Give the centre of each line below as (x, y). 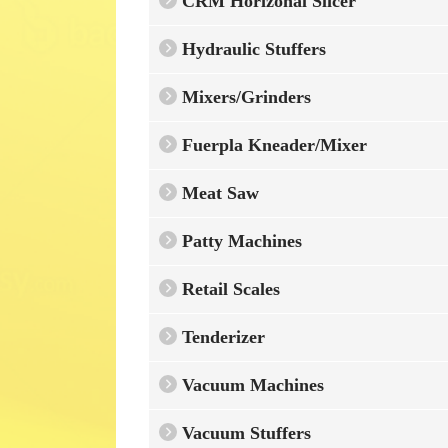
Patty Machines (239, 240)
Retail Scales (228, 288)
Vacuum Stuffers (243, 432)
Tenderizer (220, 336)
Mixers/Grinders (243, 96)
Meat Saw (217, 192)
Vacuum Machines (250, 384)
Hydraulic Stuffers (251, 48)
